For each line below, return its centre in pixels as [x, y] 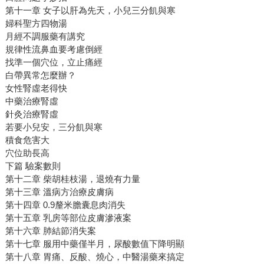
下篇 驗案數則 [33, 166]
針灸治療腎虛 [32, 114]
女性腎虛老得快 [36, 88]
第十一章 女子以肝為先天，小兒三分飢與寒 [90, 11]
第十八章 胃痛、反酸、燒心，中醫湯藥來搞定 [95, 257]
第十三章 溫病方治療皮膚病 [59, 192]
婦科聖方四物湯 [36, 24]
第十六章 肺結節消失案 [50, 231]
